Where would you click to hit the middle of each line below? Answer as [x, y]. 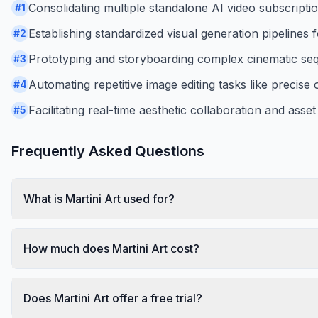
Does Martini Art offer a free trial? [113, 298]
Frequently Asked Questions [108, 151]
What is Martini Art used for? [99, 198]
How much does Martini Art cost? [111, 248]
